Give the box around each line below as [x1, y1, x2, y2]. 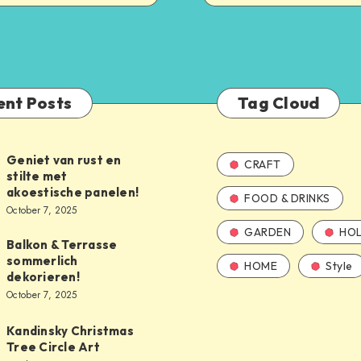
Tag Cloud [238, 93, 320, 114]
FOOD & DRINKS [244, 191, 330, 206]
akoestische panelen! [6, 185, 139, 201]
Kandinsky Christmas [6, 322, 134, 338]
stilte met [6, 168, 68, 185]
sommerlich [6, 253, 78, 269]
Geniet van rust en [6, 152, 122, 168]
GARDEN [244, 225, 291, 240]
